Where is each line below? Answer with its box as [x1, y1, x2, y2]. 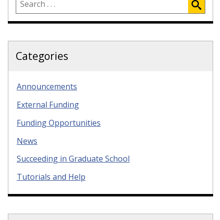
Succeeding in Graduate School [17, 153, 130, 165]
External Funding [17, 99, 79, 110]
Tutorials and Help [17, 171, 85, 183]
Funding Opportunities [17, 117, 101, 128]
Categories [16, 49, 68, 63]
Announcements [17, 81, 77, 92]
